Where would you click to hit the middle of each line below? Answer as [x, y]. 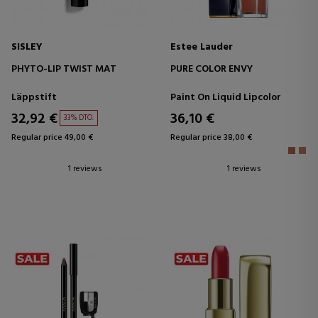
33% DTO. [79, 117]
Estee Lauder [202, 47]
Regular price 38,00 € [211, 137]
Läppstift [34, 97]
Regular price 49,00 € [52, 137]
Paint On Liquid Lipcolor [226, 97]
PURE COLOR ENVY [212, 69]
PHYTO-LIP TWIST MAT [64, 69]
